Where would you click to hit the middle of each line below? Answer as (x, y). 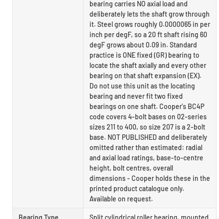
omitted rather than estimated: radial (146, 148)
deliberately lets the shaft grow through (150, 14)
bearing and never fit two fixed (136, 96)
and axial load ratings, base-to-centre (146, 158)
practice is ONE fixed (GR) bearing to (144, 55)
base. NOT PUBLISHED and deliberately (148, 137)
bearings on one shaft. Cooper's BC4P (147, 107)
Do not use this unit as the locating (142, 86)
